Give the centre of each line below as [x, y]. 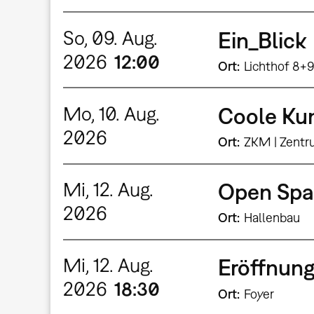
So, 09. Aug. [111, 37]
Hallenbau [272, 218]
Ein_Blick [262, 40]
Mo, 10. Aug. [112, 113]
